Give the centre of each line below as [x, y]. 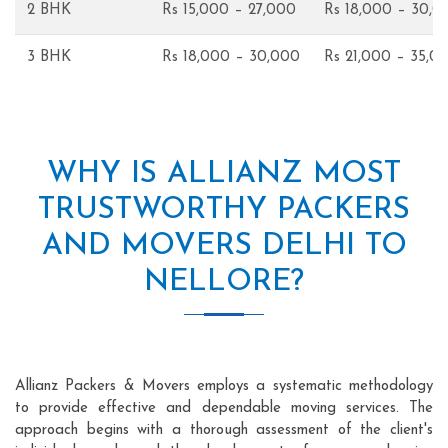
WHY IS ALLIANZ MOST [224, 174]
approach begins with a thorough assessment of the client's [224, 430]
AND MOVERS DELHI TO [224, 246]
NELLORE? [224, 282]
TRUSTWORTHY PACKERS [224, 210]
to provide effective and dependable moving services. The [224, 408]
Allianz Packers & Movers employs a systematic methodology [224, 386]
